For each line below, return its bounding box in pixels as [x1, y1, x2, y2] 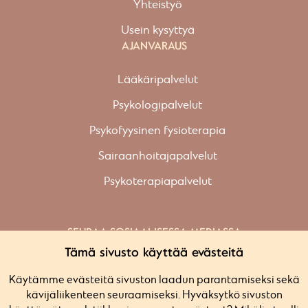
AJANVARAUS [121, 40, 187, 52]
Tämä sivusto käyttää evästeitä [65, 245, 243, 259]
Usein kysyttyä [120, 23, 195, 38]
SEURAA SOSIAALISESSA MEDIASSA [67, 226, 241, 239]
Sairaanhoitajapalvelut [98, 149, 217, 164]
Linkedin [141, 275, 184, 289]
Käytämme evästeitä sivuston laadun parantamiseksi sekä [8, 274, 300, 287]
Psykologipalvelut [113, 98, 202, 113]
